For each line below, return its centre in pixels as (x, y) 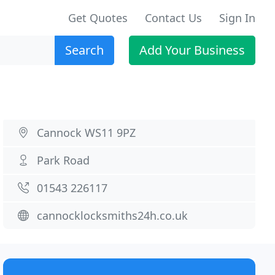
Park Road (64, 160)
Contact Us (173, 18)
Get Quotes (98, 18)
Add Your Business (192, 50)
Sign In (237, 18)
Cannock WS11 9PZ (87, 133)
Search (84, 50)
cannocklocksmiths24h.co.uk (113, 215)
